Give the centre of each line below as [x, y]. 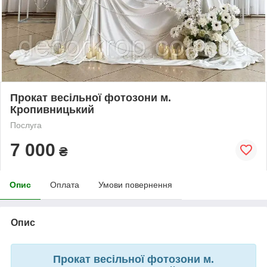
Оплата [65, 184]
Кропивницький [52, 109]
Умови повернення [135, 184]
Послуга [26, 125]
